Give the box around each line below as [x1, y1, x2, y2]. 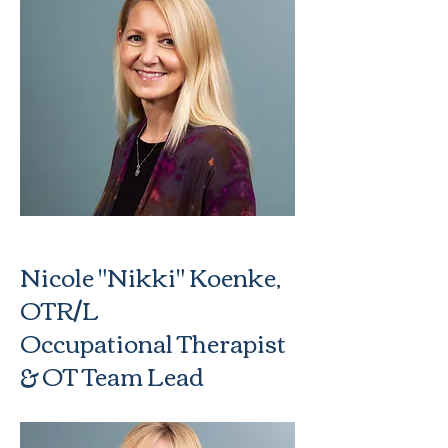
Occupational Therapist [20, 320, 286, 364]
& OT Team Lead [20, 353, 204, 397]
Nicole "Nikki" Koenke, [20, 254, 281, 298]
